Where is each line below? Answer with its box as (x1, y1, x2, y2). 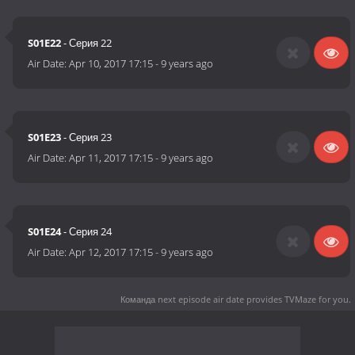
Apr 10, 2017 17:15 (69, 56, 154, 71)
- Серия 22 (61, 36, 113, 51)
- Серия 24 (61, 224, 113, 239)
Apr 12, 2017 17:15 (69, 245, 154, 260)
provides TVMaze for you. (244, 292, 351, 305)
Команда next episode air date (120, 292, 244, 305)
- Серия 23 (61, 130, 113, 145)
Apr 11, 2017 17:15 (69, 151, 154, 166)
